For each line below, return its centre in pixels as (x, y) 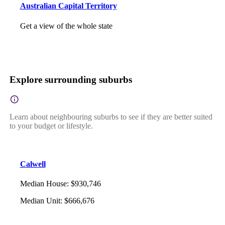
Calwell (33, 164)
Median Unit (40, 201)
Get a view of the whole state (66, 26)
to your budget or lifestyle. (51, 126)
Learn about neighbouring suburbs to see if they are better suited (111, 117)
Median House (43, 184)
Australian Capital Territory (68, 6)
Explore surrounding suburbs (71, 79)
